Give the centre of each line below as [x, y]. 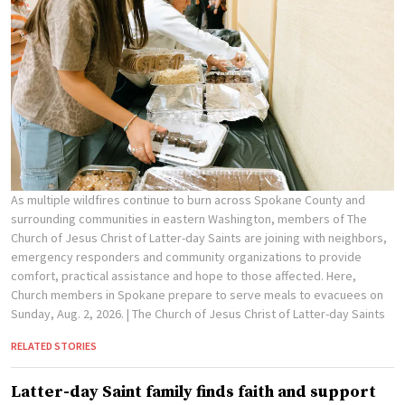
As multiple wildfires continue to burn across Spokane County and [188, 200]
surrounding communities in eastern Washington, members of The [189, 219]
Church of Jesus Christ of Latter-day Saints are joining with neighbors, [199, 238]
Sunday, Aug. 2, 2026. [69, 314]
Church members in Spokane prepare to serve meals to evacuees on [197, 295]
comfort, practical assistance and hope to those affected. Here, [184, 276]
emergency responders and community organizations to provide [186, 257]
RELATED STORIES [54, 346]
